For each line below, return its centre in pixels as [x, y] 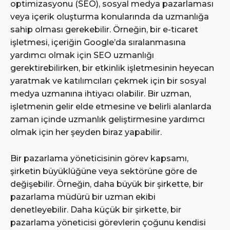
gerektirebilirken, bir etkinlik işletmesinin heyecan [112, 68]
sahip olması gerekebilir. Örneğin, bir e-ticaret [104, 29]
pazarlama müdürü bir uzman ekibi [83, 197]
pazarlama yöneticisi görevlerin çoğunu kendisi [108, 222]
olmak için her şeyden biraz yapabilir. [87, 132]
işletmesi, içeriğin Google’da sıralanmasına [98, 42]
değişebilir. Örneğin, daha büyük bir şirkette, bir [107, 184]
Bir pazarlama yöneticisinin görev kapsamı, [99, 158]
